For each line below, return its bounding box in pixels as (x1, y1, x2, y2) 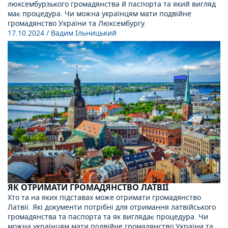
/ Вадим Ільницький (46, 28, 117, 39)
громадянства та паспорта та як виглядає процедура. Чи (8, 211, 208, 222)
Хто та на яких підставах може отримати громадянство (8, 192, 201, 203)
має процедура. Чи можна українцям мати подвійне (8, 9, 191, 20)
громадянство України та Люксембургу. (8, 18, 146, 30)
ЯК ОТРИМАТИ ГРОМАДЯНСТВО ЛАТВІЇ (8, 181, 168, 194)
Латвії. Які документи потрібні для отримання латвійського (8, 202, 216, 213)
